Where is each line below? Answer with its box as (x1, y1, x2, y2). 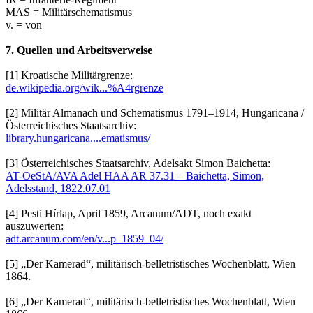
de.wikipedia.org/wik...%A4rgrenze (6, 82, 163, 94)
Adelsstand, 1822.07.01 (6, 182, 110, 195)
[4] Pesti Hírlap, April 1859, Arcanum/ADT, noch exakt (6, 208, 252, 220)
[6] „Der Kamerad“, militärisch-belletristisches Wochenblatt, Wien (6, 296, 296, 308)
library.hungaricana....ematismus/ (6, 132, 150, 145)
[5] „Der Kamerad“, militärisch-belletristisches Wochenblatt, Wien (6, 258, 296, 270)
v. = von (6, 19, 42, 31)
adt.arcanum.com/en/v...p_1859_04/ (6, 233, 163, 245)
